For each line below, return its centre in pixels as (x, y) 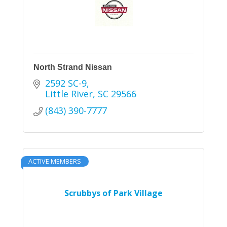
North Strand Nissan (73, 67)
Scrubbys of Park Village (113, 193)
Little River (69, 94)
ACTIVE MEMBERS (55, 161)
